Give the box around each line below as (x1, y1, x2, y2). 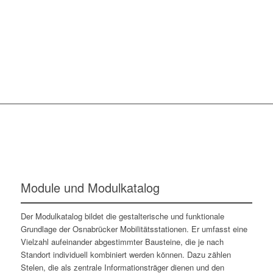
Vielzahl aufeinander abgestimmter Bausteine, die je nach (20, 236, 224, 248)
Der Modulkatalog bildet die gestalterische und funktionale (20, 210, 224, 222)
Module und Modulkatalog (20, 179, 160, 197)
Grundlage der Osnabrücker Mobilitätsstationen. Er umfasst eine (20, 223, 247, 235)
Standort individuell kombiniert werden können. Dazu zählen (20, 249, 231, 261)
